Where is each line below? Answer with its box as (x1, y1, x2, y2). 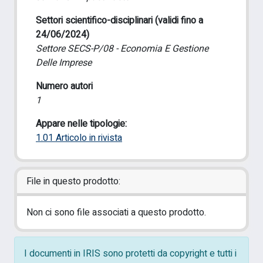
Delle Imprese (36, 56, 92, 70)
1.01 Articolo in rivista (36, 131, 122, 145)
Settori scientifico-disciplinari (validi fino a (36, 14, 203, 28)
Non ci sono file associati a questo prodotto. (26, 205, 206, 220)
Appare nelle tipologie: (36, 117, 127, 131)
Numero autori (36, 79, 93, 93)
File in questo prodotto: (26, 174, 120, 188)
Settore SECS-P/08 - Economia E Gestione (36, 42, 208, 56)
